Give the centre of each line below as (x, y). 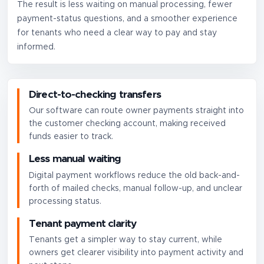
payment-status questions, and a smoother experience (127, 19)
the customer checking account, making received (127, 124)
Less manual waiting (75, 159)
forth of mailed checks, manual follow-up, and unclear (136, 188)
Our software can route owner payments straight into (136, 111)
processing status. (65, 201)
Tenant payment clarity (82, 224)
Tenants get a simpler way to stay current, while (126, 240)
